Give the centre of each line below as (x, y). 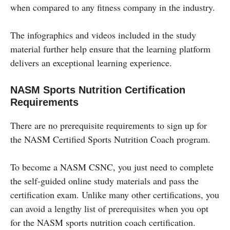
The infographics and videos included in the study (103, 35)
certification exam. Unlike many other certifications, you (115, 194)
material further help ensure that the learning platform (110, 49)
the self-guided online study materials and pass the (104, 180)
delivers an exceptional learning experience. (91, 62)
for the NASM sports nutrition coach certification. (103, 222)
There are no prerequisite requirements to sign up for (109, 125)
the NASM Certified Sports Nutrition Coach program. (112, 139)
